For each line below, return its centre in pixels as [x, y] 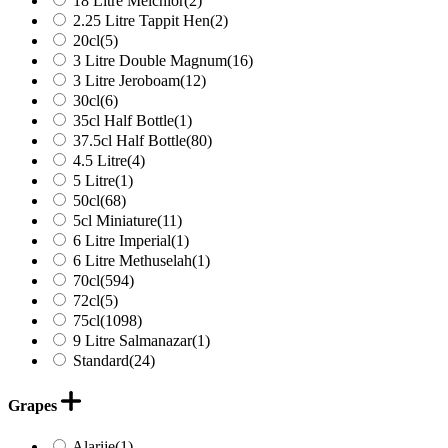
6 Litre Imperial [122, 240]
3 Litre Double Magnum [150, 60]
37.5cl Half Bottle [129, 140]
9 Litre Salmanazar [132, 340]
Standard [101, 360]
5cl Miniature [115, 220]
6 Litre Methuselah [132, 260]
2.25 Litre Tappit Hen [141, 20]
